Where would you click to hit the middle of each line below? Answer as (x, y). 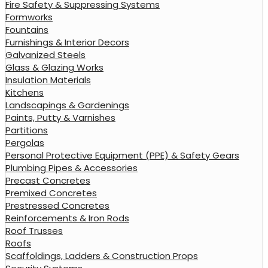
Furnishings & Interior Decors (67, 42)
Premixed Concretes (51, 193)
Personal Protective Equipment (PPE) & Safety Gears (122, 155)
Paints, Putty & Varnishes (60, 117)
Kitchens (25, 92)
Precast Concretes (48, 180)
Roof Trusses (34, 230)
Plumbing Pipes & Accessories (71, 167)
